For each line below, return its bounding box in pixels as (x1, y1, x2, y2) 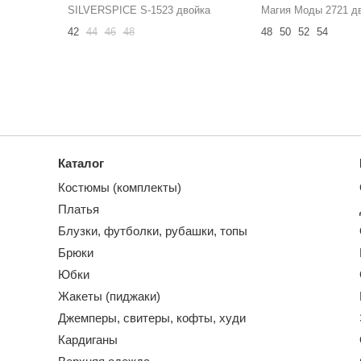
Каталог (58, 156, 104, 170)
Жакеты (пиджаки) (58, 288, 160, 303)
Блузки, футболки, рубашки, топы (58, 223, 247, 238)
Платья (58, 201, 99, 216)
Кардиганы (58, 332, 118, 346)
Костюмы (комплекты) (58, 180, 181, 194)
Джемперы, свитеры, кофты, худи (58, 310, 246, 325)
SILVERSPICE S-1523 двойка (67, 3, 210, 16)
